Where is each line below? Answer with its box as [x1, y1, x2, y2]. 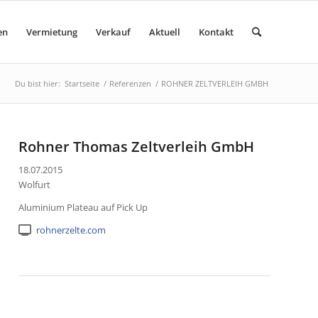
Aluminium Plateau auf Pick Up [18, 201, 148, 214]
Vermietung [26, 26, 77, 38]
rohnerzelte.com [35, 224, 106, 237]
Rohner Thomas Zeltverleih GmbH [18, 137, 255, 156]
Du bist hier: [15, 78, 60, 89]
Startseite [65, 78, 99, 89]
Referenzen [109, 78, 151, 89]
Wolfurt [18, 178, 51, 192]
